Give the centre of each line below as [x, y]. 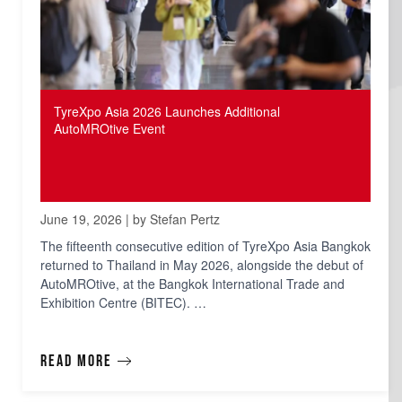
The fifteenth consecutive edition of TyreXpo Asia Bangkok [205, 246]
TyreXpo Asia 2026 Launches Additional [167, 112]
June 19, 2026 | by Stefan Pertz [130, 219]
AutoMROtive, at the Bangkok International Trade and [192, 284]
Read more [76, 361]
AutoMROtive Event [109, 129]
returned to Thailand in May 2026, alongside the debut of [202, 265]
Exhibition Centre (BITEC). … [123, 303]
